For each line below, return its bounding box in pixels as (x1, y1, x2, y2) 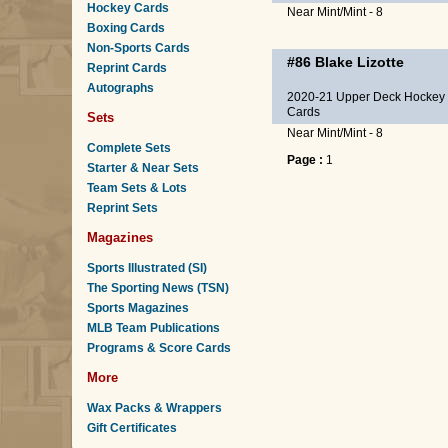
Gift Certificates (87, 421, 177, 435)
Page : (287, 153, 323, 167)
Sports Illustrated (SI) (87, 261, 207, 275)
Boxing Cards (87, 21, 165, 35)
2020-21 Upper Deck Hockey (287, 90, 445, 104)
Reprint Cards (87, 61, 167, 75)
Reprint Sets (87, 201, 158, 215)
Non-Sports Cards (87, 41, 190, 55)
